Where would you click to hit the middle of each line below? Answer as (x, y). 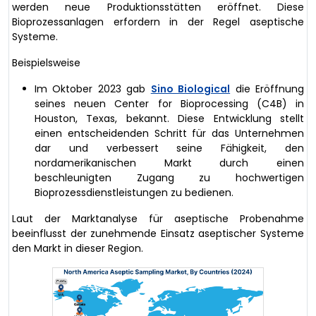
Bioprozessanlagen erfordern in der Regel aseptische (158, 22)
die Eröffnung (267, 89)
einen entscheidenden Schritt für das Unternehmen (169, 133)
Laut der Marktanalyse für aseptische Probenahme (158, 218)
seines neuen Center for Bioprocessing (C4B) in (169, 103)
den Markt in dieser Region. (78, 248)
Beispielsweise (46, 62)
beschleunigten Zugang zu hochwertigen (169, 177)
